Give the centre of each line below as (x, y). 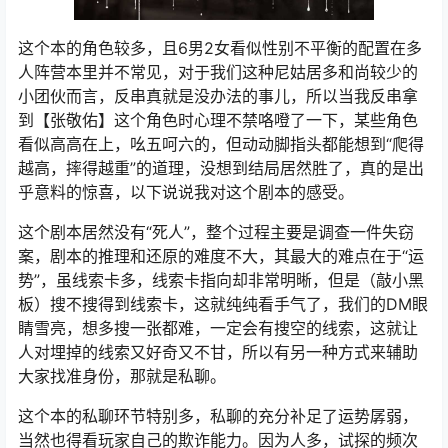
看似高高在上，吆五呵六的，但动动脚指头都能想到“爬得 (221, 144)
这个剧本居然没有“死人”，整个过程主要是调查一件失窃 (216, 232)
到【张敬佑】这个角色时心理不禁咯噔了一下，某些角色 (218, 120)
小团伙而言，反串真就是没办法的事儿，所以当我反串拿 (218, 96)
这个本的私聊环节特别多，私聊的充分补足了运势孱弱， (218, 416)
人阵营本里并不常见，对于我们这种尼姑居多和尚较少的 (218, 72)
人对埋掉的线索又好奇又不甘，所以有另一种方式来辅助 (218, 352)
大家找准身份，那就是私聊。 (122, 376)
